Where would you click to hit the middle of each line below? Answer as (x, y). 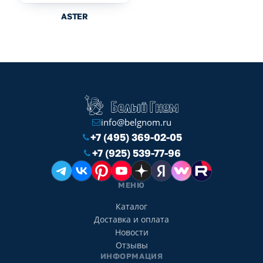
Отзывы (131, 245)
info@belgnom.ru (136, 122)
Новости (131, 232)
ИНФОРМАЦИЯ (131, 256)
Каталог (131, 207)
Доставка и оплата (131, 220)
